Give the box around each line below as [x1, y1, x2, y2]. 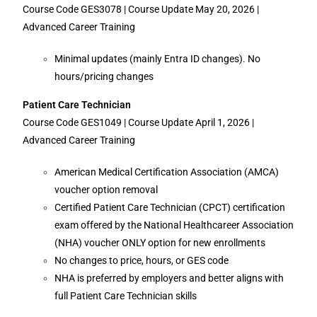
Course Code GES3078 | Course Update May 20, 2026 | [23, 4, 260, 15]
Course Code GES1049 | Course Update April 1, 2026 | [23, 117, 255, 128]
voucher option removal [54, 184, 161, 195]
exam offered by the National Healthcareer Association [54, 219, 294, 231]
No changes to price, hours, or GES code [54, 255, 234, 266]
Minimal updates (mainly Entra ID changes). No [54, 53, 261, 64]
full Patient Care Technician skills [54, 290, 200, 301]
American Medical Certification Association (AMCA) [54, 166, 279, 178]
